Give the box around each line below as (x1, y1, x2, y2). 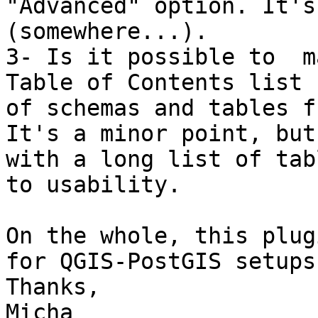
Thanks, (6, 274, 100, 300)
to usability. (6, 172, 181, 198)
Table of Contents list (6, 70, 316, 96)
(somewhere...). (6, 18, 208, 45)
